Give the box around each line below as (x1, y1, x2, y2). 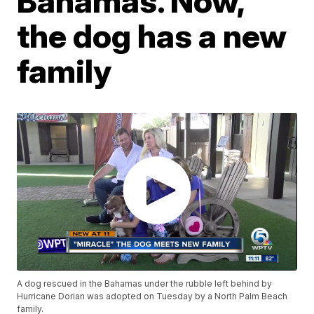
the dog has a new (17, 16, 287, 56)
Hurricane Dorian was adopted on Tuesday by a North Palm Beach (17, 290, 288, 301)
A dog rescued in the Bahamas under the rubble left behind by (17, 278, 273, 289)
